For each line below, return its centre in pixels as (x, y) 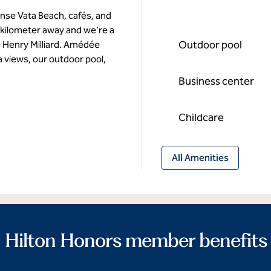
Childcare (201, 117)
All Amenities (200, 158)
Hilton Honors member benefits (135, 240)
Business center (216, 81)
